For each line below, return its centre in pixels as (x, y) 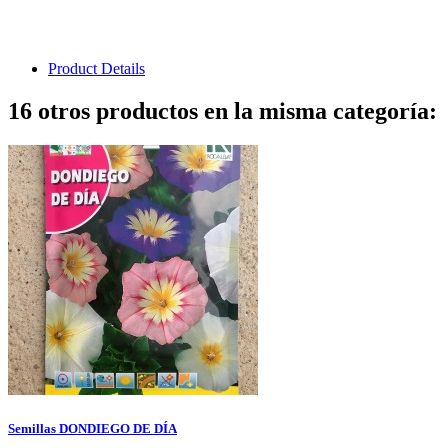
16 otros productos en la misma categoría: (222, 111)
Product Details (96, 69)
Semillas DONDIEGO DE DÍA (92, 429)
